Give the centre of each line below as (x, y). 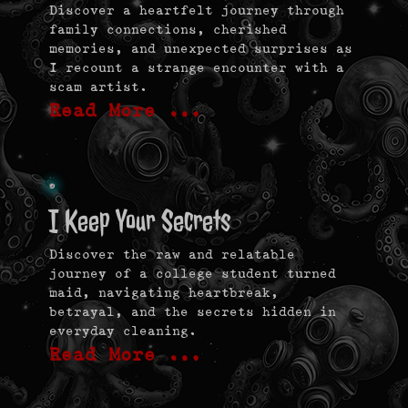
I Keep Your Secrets (140, 221)
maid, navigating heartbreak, (164, 293)
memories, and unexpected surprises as (201, 49)
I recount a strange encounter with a (197, 68)
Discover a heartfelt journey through (197, 10)
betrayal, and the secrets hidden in (193, 312)
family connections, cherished (168, 30)
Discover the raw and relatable (172, 255)
